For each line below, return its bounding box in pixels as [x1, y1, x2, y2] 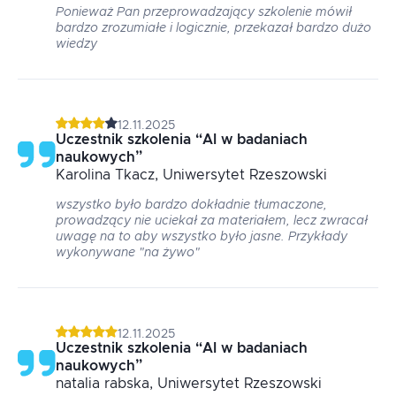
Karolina [56, 168, 110, 182]
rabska [104, 377, 149, 391]
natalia [56, 377, 100, 391]
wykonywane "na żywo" [56, 247, 200, 259]
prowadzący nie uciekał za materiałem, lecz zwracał [56, 215, 368, 227]
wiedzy [56, 38, 97, 50]
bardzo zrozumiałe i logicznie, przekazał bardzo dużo [56, 22, 371, 34]
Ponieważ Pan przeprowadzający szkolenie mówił [56, 6, 352, 19]
